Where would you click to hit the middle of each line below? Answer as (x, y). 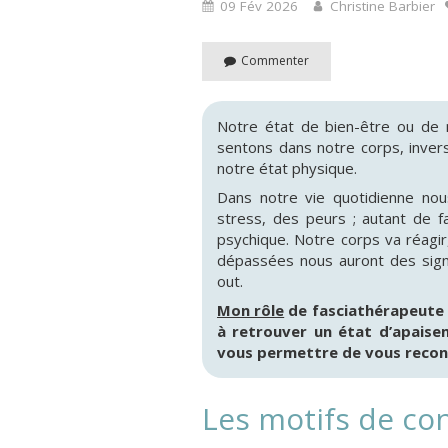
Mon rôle (251, 309)
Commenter (275, 60)
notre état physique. (287, 167)
